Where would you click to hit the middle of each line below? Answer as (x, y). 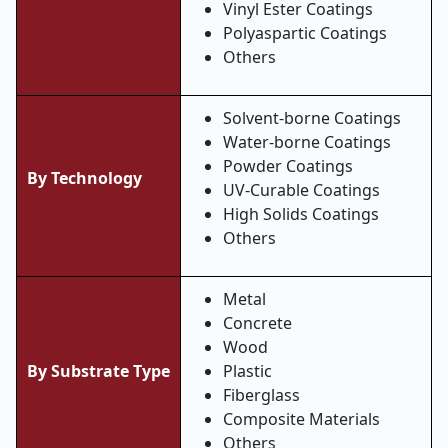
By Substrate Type (98, 371)
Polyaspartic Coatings (305, 33)
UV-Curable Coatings (301, 190)
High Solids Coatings (301, 214)
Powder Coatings (288, 166)
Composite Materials (301, 419)
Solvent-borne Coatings (312, 118)
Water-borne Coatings (307, 142)
